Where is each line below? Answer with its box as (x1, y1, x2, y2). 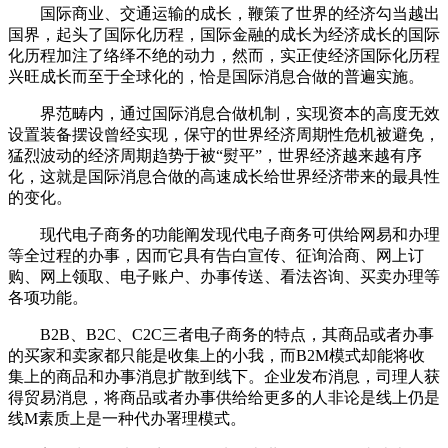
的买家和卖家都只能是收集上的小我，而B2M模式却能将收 (8, 347, 425, 365)
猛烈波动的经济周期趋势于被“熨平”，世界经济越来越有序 (8, 147, 422, 165)
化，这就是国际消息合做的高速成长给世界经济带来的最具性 (8, 168, 440, 186)
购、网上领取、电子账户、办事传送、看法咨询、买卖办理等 (8, 268, 440, 286)
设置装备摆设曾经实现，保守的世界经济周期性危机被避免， (8, 126, 440, 144)
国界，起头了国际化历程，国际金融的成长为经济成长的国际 (8, 26, 440, 44)
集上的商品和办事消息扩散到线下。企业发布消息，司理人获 (8, 368, 440, 386)
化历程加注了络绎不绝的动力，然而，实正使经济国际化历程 (8, 47, 440, 65)
